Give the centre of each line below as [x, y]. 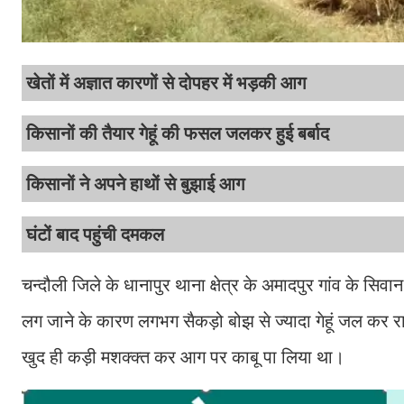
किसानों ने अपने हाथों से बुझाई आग [135, 184]
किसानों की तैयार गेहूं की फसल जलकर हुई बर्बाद [178, 134]
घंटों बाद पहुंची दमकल [95, 235]
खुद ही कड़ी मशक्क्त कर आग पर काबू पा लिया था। [183, 358]
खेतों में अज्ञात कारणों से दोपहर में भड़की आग [166, 83]
